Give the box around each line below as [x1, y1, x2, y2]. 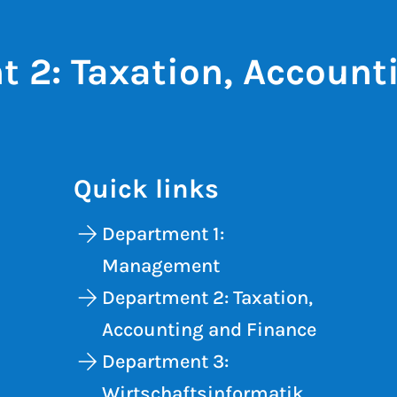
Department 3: [102, 350, 230, 373]
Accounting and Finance [102, 318, 317, 341]
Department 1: [102, 222, 225, 245]
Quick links [74, 173, 220, 205]
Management [102, 254, 221, 277]
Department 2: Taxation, [102, 286, 314, 309]
